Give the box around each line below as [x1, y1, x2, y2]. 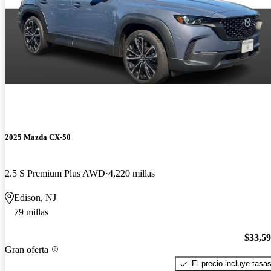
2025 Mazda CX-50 [5, 132, 71, 142]
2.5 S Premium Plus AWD [5, 168, 105, 178]
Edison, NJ [14, 192, 56, 203]
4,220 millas [108, 168, 155, 178]
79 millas [14, 206, 48, 217]
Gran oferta [5, 244, 48, 255]
